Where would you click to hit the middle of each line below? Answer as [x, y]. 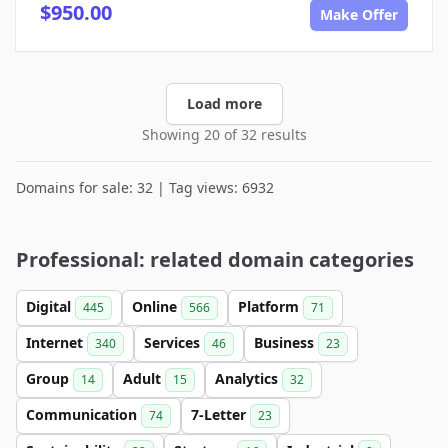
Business [286, 342]
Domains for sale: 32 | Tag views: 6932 [145, 187]
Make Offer [359, 14]
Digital [50, 306]
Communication [83, 414]
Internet [56, 342]
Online [156, 306]
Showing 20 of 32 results [224, 134]
